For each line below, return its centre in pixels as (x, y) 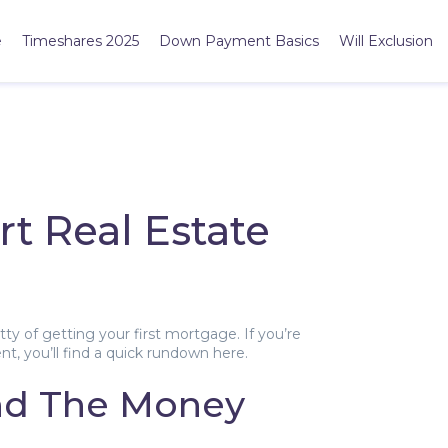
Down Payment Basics (239, 40)
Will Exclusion (386, 40)
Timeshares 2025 (80, 40)
